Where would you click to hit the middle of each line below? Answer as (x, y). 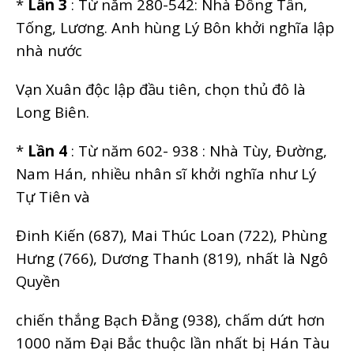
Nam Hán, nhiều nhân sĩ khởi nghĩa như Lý (166, 173)
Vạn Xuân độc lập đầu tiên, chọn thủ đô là (161, 88)
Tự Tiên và (53, 196)
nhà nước (49, 50)
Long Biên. (53, 111)
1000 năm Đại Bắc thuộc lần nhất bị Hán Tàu (173, 342)
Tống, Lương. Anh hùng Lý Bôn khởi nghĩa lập (175, 27)
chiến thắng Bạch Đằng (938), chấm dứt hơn (170, 319)
